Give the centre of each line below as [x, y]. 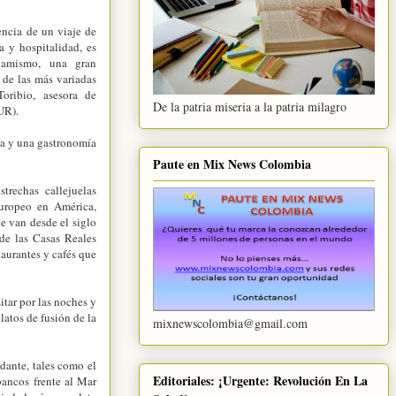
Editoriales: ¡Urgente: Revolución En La [260, 381]
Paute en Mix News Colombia [232, 164]
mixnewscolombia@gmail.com [230, 323]
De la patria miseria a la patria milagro [250, 106]
